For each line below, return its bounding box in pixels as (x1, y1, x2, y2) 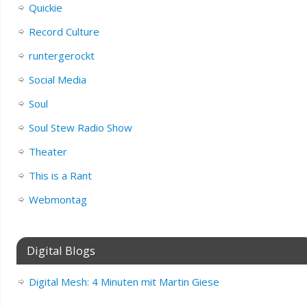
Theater (28, 144, 67, 158)
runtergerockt (28, 48, 95, 62)
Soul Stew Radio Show (28, 120, 132, 134)
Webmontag (28, 192, 87, 206)
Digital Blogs (26, 242, 95, 258)
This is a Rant (28, 168, 92, 182)
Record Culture (28, 24, 99, 38)
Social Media (28, 72, 86, 86)
